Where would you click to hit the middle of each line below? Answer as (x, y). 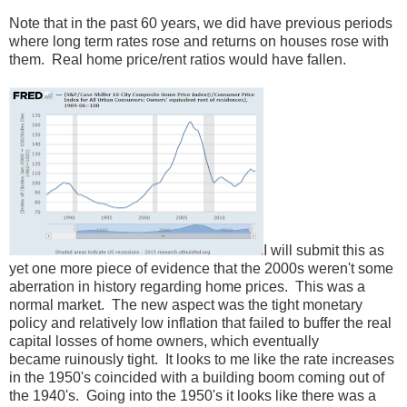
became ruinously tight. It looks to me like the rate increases (202, 359)
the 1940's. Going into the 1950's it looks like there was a (193, 395)
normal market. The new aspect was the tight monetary (186, 304)
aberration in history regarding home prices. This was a (187, 286)
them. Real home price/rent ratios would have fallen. (178, 59)
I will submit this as (324, 250)
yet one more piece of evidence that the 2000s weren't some (201, 268)
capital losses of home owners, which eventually (164, 341)
